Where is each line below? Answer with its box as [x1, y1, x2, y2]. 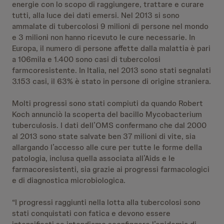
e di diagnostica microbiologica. [12, 175, 125, 185]
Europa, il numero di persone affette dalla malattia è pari [12, 43, 210, 53]
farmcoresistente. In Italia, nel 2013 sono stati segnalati [12, 65, 211, 75]
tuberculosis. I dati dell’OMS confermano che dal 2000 [12, 120, 206, 130]
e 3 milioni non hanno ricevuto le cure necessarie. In [12, 32, 195, 42]
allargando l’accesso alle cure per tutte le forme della [12, 142, 202, 152]
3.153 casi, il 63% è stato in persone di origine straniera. [12, 76, 211, 86]
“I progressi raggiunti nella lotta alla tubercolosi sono [12, 197, 200, 207]
